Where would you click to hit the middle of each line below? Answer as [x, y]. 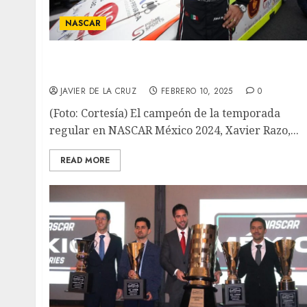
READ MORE [85, 161]
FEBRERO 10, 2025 [197, 91]
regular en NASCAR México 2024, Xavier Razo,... [174, 131]
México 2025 [83, 74]
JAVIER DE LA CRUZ [99, 91]
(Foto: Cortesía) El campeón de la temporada [165, 113]
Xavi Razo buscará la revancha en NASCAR [171, 59]
